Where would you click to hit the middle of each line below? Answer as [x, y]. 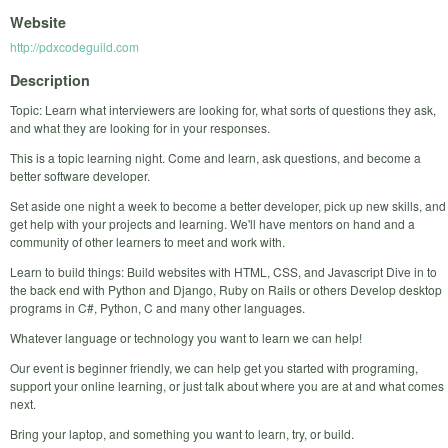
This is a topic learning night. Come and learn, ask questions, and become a [215, 157]
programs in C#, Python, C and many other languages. [157, 307]
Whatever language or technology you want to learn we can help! [186, 337]
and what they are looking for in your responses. [140, 127]
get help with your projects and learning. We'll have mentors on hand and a [212, 223]
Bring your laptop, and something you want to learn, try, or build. [182, 433]
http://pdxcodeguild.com [74, 47]
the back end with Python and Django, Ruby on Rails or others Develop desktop [226, 289]
